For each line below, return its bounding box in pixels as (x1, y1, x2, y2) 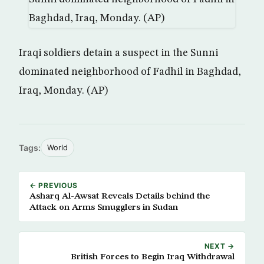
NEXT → (204, 242, 235, 250)
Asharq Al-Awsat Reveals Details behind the (29, 192, 210, 201)
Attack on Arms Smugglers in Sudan (29, 203, 178, 212)
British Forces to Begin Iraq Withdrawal (71, 252, 235, 262)
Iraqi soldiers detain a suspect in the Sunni (19, 48, 218, 58)
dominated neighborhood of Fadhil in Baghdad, (19, 67, 241, 77)
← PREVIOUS (29, 181, 78, 190)
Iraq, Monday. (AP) (19, 85, 108, 96)
